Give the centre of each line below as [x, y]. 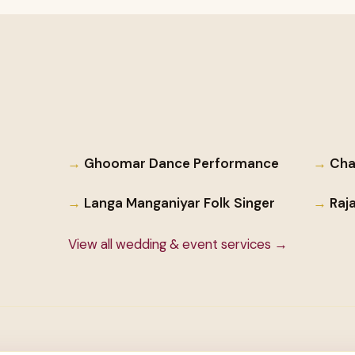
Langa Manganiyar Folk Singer [180, 203]
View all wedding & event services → [177, 244]
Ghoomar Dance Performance [182, 163]
